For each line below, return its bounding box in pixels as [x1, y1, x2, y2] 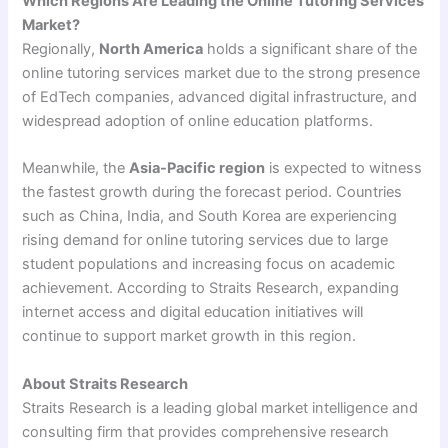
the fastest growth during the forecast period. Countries [22, 183, 403, 202]
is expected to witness [265, 159, 423, 178]
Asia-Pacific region [129, 159, 266, 178]
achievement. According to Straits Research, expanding [22, 279, 400, 298]
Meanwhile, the [22, 159, 130, 178]
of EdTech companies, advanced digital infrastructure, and [22, 87, 418, 106]
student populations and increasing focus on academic [22, 255, 396, 274]
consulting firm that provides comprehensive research [22, 422, 390, 441]
